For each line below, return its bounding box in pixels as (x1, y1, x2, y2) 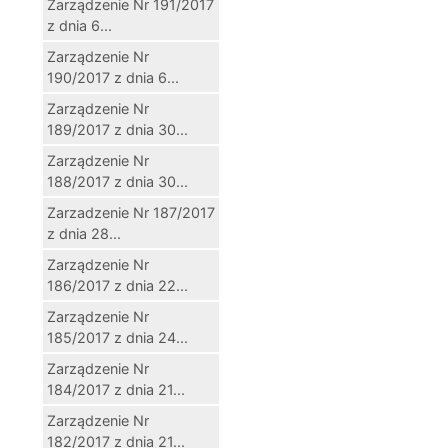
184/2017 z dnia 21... (47, 380, 185, 398)
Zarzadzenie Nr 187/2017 (47, 203, 215, 221)
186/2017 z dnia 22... (47, 276, 188, 294)
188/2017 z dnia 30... (47, 172, 188, 190)
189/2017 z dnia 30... (47, 120, 188, 138)
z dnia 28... (47, 224, 121, 242)
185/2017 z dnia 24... (47, 328, 188, 346)
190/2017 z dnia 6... (47, 68, 179, 86)
